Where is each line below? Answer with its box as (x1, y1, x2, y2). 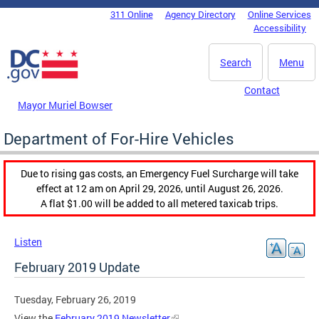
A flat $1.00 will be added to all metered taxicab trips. (41, 196, 278, 210)
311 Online (110, 8, 153, 21)
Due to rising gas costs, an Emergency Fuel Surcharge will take (21, 166, 298, 180)
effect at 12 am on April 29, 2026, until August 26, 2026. (36, 181, 283, 195)
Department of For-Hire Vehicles (4, 127, 234, 149)
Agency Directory (164, 8, 236, 21)
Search (220, 56, 251, 69)
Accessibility (253, 21, 306, 34)
